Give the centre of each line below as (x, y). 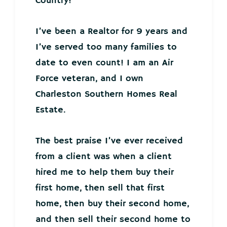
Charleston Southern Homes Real (106, 94)
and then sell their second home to (113, 220)
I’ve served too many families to (106, 47)
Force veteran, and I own (89, 79)
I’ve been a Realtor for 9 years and (111, 32)
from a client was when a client (104, 157)
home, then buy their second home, (112, 204)
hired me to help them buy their (105, 173)
